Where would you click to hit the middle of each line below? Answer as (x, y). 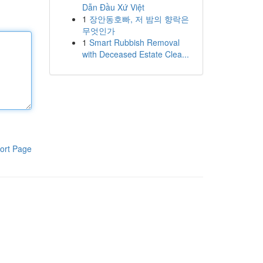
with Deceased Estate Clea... (135, 54)
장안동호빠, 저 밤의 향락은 (139, 19)
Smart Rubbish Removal (134, 42)
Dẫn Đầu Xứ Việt (113, 7)
